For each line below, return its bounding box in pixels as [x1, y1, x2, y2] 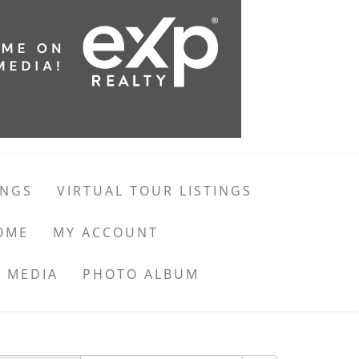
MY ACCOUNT [52, 224, 159, 241]
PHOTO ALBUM [82, 265, 200, 283]
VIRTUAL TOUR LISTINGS [57, 182, 252, 200]
